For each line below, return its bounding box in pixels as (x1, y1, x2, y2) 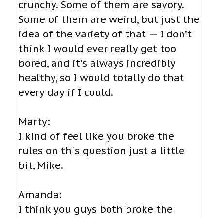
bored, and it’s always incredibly (18, 57, 175, 70)
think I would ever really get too (18, 42, 176, 55)
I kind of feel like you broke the (18, 130, 174, 143)
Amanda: (18, 188, 62, 201)
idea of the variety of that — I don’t (18, 28, 192, 41)
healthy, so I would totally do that (18, 72, 184, 85)
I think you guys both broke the (18, 203, 173, 216)
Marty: (18, 115, 50, 128)
